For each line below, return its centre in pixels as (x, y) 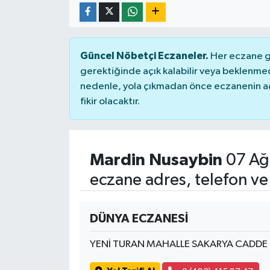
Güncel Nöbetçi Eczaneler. (144, 55)
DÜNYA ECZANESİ (139, 218)
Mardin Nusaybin (156, 160)
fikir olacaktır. (110, 101)
